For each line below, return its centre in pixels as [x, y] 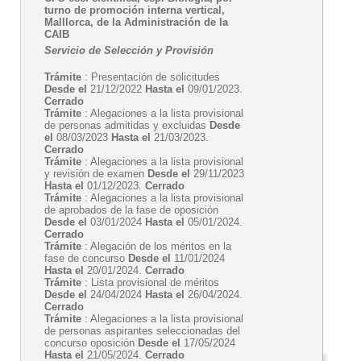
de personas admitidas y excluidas [127, 125]
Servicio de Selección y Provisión [129, 50]
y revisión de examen [96, 174]
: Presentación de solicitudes [151, 77]
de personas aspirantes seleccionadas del [142, 331]
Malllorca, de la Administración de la [136, 22]
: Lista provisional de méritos [150, 282]
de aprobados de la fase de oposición [131, 210]
